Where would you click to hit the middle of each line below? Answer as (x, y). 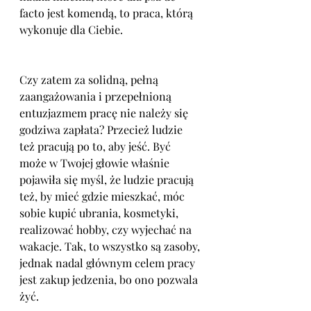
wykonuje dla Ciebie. (73, 30)
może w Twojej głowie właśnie (96, 163)
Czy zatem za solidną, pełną (90, 79)
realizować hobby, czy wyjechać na (107, 229)
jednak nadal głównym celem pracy (109, 263)
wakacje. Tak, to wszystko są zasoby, (111, 246)
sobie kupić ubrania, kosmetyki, (100, 213)
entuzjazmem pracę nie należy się (105, 113)
